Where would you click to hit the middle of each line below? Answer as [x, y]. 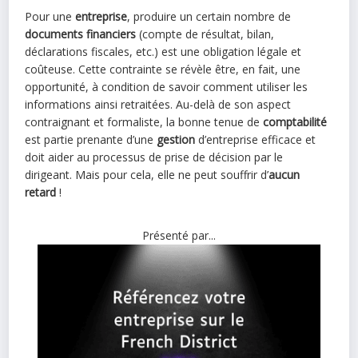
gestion [176, 139]
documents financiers [81, 34]
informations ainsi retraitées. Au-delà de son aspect [158, 104]
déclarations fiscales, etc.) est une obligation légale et [163, 52]
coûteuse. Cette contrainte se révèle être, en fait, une [163, 69]
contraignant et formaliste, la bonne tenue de [144, 122]
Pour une [50, 16]
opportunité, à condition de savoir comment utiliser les [167, 87]
